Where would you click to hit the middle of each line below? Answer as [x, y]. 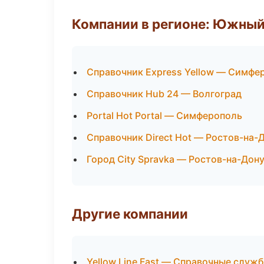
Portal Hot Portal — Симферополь [164, 115]
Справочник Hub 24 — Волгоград [164, 94]
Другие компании [130, 214]
